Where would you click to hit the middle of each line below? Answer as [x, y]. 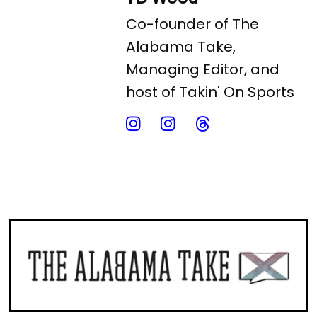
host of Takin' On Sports [211, 92]
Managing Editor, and [203, 70]
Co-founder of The [193, 24]
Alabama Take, [181, 47]
